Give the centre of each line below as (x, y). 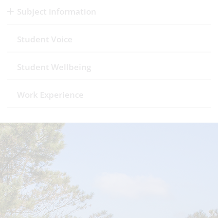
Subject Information (57, 11)
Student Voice (45, 39)
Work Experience (50, 95)
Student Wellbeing (54, 67)
